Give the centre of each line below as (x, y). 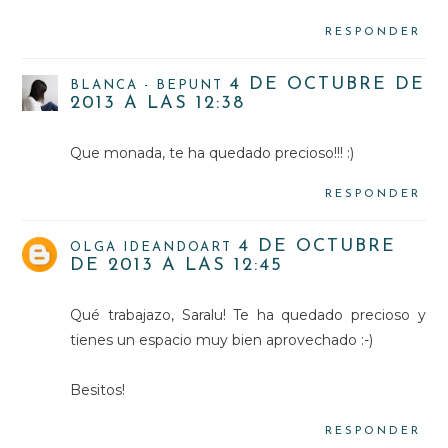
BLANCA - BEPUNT (147, 85)
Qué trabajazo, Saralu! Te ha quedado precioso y (248, 314)
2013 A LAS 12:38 (158, 103)
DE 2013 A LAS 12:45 (177, 265)
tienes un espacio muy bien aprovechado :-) (222, 339)
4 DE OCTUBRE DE (327, 84)
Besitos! (98, 389)
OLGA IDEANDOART (151, 247)
